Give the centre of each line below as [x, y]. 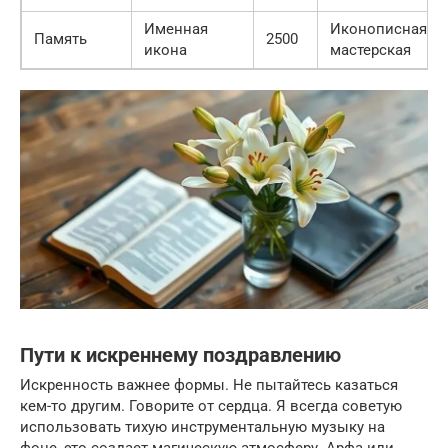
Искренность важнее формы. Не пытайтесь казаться [209, 385]
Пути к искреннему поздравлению [180, 355]
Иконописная [378, 28]
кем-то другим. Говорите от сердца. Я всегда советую [211, 406]
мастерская [370, 49]
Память [60, 38]
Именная [176, 28]
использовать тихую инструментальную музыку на [202, 427]
